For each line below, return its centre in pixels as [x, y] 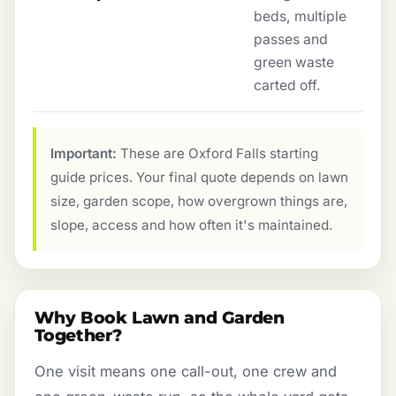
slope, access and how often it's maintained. [191, 225]
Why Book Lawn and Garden [159, 317]
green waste [293, 62]
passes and [290, 39]
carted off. [287, 85]
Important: [84, 154]
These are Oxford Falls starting [217, 154]
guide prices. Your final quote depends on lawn [199, 178]
